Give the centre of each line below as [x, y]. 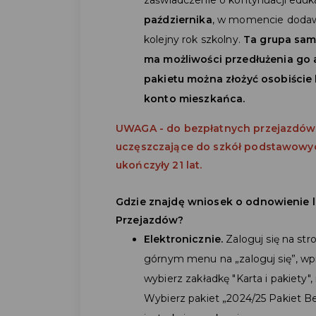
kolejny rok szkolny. [194, 39]
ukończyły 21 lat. [159, 165]
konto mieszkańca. [195, 98]
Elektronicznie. [184, 239]
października [178, 19]
